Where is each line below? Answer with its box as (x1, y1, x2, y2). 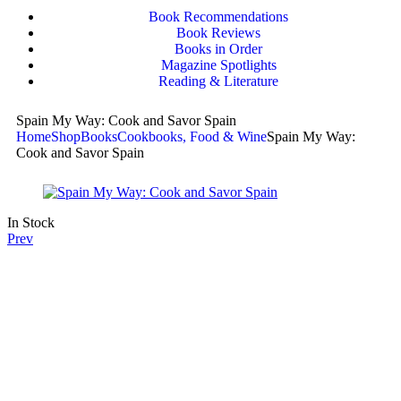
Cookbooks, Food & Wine (117, 128, 267, 144)
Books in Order (175, 40, 262, 56)
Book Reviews (176, 24, 260, 40)
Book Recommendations (149, 8, 288, 24)
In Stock (7, 214, 55, 230)
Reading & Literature (158, 73, 278, 89)
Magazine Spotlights (160, 56, 277, 73)
